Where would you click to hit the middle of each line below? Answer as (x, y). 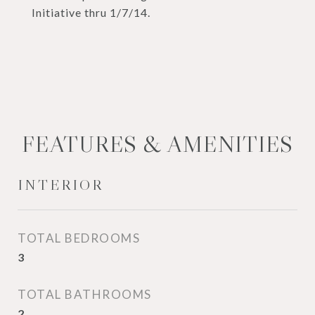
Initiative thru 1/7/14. (91, 12)
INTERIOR (60, 185)
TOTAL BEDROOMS (79, 238)
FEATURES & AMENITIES (157, 144)
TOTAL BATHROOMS (85, 294)
